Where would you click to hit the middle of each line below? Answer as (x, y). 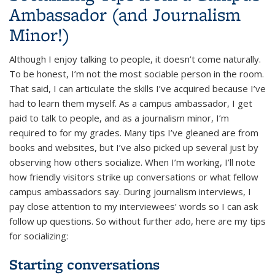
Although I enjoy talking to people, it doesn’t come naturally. (135, 59)
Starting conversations (84, 264)
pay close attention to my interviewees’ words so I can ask (134, 206)
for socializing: (39, 235)
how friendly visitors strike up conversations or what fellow (134, 176)
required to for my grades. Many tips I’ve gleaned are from (134, 132)
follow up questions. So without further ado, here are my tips (137, 221)
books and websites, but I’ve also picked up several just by (134, 147)
